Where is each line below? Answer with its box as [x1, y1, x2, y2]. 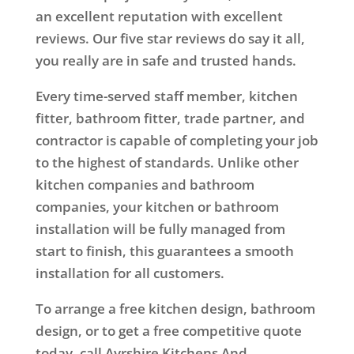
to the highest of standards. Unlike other [35, 153, 299, 171]
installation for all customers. [35, 263, 224, 282]
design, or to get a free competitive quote [35, 321, 302, 340]
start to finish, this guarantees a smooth [35, 241, 294, 260]
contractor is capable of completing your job [35, 130, 318, 149]
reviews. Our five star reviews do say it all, [35, 28, 305, 47]
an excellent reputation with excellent [35, 6, 283, 25]
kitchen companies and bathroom [35, 175, 254, 194]
